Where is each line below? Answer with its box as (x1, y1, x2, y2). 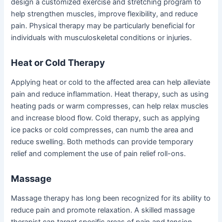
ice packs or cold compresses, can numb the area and (11, 125, 194, 134)
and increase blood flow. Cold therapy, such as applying (11, 113, 200, 122)
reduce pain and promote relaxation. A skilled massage (11, 205, 195, 215)
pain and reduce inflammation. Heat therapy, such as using (11, 89, 209, 99)
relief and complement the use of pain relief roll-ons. (11, 149, 186, 158)
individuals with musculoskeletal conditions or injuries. (11, 33, 192, 42)
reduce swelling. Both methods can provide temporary (11, 137, 194, 146)
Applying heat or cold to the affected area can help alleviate (11, 77, 211, 87)
